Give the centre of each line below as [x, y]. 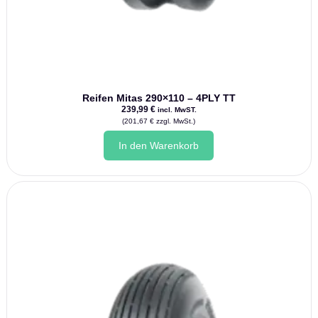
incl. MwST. [177, 110]
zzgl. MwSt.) [175, 121]
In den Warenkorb [159, 146]
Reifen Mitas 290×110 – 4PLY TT [159, 98]
